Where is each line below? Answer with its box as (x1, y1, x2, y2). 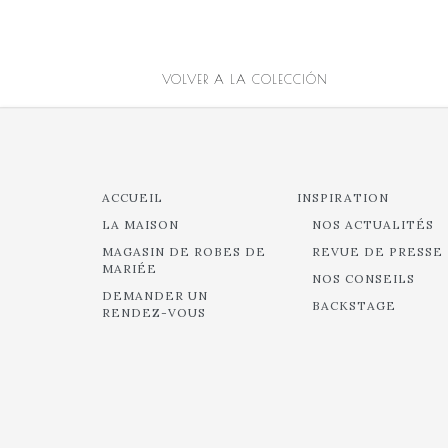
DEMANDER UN (102, 288, 208, 303)
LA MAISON (102, 217, 179, 232)
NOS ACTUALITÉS (312, 217, 434, 232)
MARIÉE (102, 261, 157, 276)
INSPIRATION (297, 190, 389, 205)
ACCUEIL (102, 190, 163, 205)
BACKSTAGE (312, 298, 396, 313)
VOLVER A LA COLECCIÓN (161, 72, 328, 86)
